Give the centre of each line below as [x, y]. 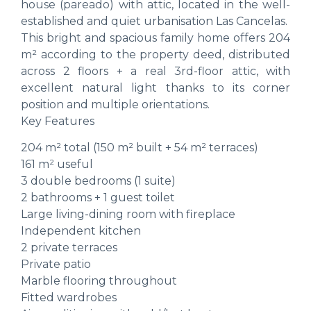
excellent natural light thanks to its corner [155, 87]
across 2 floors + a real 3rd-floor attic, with [155, 71]
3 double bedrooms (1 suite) [98, 181]
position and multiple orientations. [115, 104]
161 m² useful [57, 165]
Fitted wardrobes [69, 298]
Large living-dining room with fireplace [128, 215]
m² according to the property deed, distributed [155, 54]
